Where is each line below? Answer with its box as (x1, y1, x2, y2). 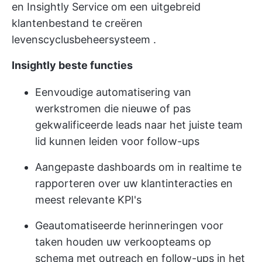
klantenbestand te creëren (12, 16, 143, 29)
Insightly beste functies (12, 58, 133, 71)
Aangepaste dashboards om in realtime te (35, 160, 242, 173)
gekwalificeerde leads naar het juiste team (35, 118, 243, 131)
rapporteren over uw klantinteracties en (35, 177, 233, 189)
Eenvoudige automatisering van (35, 85, 191, 98)
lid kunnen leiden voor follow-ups (35, 135, 199, 147)
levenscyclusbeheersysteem (12, 33, 150, 46)
